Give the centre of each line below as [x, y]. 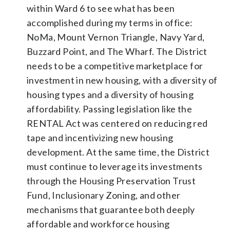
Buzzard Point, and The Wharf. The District [117, 51]
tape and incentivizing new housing [100, 137]
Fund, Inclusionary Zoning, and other [104, 195]
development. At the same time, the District [118, 152]
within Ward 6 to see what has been [101, 8]
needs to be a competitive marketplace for [115, 65]
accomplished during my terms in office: [110, 22]
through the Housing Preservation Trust [111, 180]
